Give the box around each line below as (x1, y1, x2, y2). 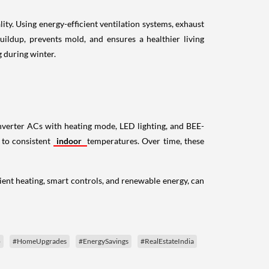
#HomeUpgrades (13, 251, 67, 261)
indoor (56, 150, 85, 161)
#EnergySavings (79, 251, 128, 261)
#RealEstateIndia (141, 251, 194, 261)
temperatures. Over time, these (87, 150, 205, 161)
